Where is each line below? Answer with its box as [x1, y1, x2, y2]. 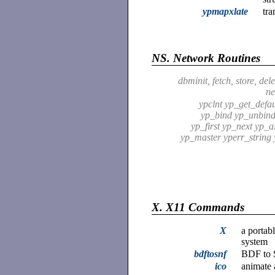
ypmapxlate [203, 6, 248, 17]
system [241, 236, 268, 247]
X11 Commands [163, 200, 245, 214]
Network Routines [170, 51, 261, 64]
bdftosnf [194, 248, 227, 259]
